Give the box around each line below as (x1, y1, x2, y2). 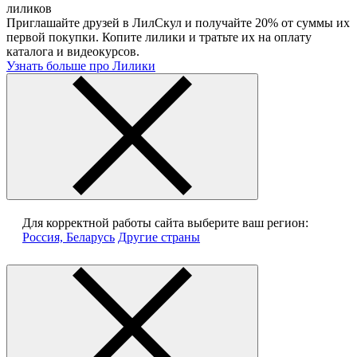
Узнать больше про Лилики (6, 59, 155, 73)
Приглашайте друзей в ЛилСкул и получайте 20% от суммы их (6, 16, 350, 30)
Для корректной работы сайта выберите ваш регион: (22, 216, 308, 230)
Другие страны (118, 230, 200, 245)
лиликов (6, 2, 52, 16)
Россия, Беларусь (22, 230, 115, 245)
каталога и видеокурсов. (6, 45, 139, 59)
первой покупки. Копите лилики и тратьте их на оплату (6, 30, 312, 45)
